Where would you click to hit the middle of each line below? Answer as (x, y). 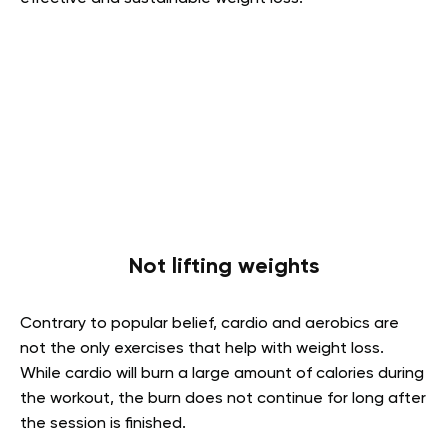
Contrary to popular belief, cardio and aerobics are (209, 324)
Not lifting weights (224, 267)
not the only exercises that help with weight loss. (202, 349)
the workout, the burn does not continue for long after (223, 399)
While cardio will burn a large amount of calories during (222, 374)
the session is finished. (103, 424)
